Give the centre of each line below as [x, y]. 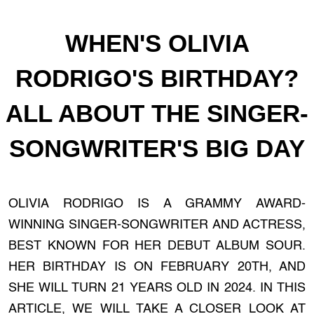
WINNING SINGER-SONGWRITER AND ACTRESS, [157, 225]
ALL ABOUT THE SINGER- [157, 113]
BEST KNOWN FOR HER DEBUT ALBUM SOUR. [157, 246]
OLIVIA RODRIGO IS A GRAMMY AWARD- [157, 204]
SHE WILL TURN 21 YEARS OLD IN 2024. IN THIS [157, 288]
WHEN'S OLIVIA [157, 43]
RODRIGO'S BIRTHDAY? [157, 78]
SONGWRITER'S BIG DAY [157, 148]
